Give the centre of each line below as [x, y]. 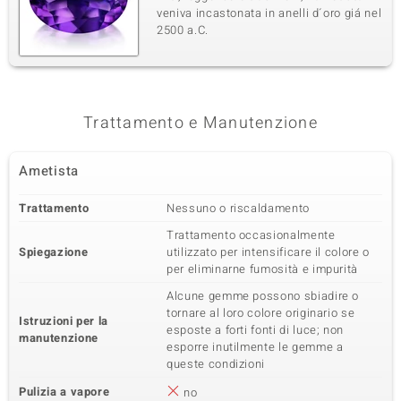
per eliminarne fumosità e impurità [263, 269]
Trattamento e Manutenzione [200, 123]
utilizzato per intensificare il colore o [268, 252]
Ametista [49, 171]
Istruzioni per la [64, 321]
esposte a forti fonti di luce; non [256, 330]
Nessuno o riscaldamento [238, 208]
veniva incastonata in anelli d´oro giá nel [269, 13]
